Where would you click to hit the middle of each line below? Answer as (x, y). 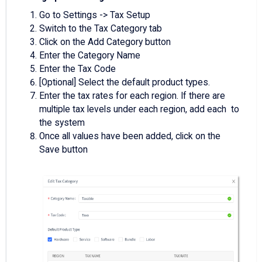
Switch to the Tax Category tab (101, 28)
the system (62, 123)
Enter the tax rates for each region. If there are (132, 96)
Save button (63, 149)
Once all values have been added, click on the (130, 136)
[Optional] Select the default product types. (125, 82)
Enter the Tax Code (77, 69)
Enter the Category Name (90, 55)
